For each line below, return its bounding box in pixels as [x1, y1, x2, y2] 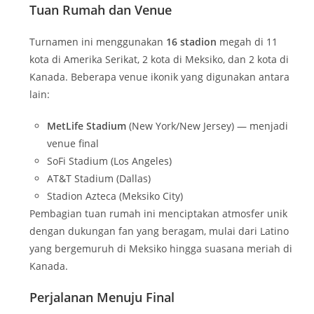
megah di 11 [217, 35, 278, 49]
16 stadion [166, 35, 217, 49]
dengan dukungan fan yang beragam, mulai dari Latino [29, 224, 289, 238]
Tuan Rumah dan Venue [29, 1, 172, 19]
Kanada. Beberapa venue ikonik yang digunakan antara [29, 70, 290, 84]
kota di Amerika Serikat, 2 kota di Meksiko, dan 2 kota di [29, 53, 289, 67]
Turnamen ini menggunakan [29, 35, 167, 49]
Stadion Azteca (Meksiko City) [47, 189, 184, 203]
